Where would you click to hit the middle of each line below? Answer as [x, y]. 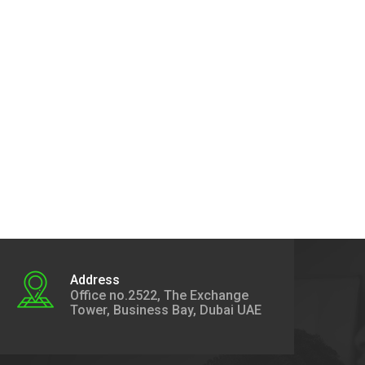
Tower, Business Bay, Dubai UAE [165, 310]
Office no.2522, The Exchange [159, 295]
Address [95, 280]
